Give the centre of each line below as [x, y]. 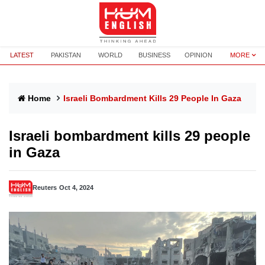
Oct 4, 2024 [76, 188]
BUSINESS [155, 55]
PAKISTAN [66, 55]
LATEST [22, 55]
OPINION [199, 55]
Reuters [45, 188]
